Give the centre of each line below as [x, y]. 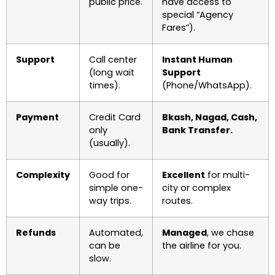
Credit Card [115, 117]
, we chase [230, 233]
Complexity [43, 175]
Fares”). [179, 28]
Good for [109, 175]
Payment [37, 117]
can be [105, 246]
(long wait [112, 72]
